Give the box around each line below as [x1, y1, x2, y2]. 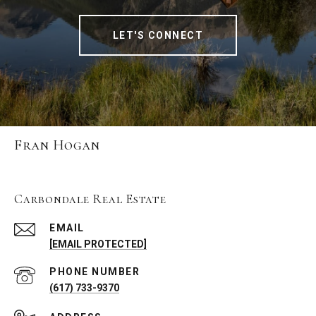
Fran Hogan [14, 136, 99, 154]
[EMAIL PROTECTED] [49, 238, 147, 250]
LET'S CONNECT [112, 30, 204, 42]
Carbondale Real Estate [14, 191, 166, 207]
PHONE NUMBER [49, 266, 140, 278]
